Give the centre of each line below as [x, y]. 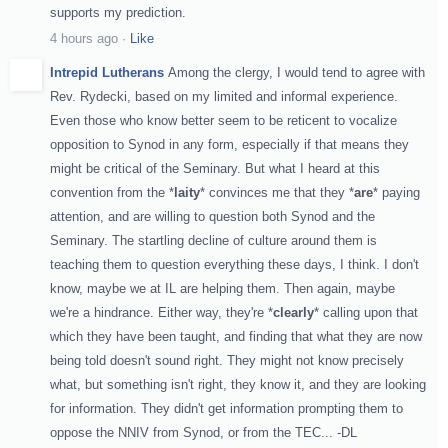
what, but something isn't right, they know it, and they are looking [238, 384]
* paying [396, 192]
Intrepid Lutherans [107, 72]
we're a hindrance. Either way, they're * [161, 312]
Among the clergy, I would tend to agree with [296, 72]
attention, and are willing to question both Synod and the [212, 216]
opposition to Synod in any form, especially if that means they [229, 144]
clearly [293, 312]
